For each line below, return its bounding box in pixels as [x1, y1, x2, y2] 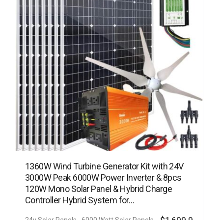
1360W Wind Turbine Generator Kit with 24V [25, 161, 184, 172]
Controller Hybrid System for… [25, 195, 135, 206]
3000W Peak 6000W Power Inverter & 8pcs [25, 172, 182, 183]
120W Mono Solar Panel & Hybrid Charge [25, 184, 172, 194]
